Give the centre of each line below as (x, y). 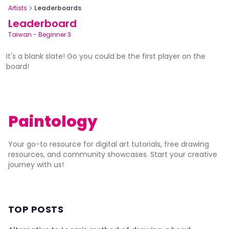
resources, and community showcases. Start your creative (113, 154)
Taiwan (20, 35)
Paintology (53, 122)
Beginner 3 (55, 35)
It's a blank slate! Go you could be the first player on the (106, 56)
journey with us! (36, 165)
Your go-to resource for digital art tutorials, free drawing (109, 144)
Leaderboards (58, 8)
